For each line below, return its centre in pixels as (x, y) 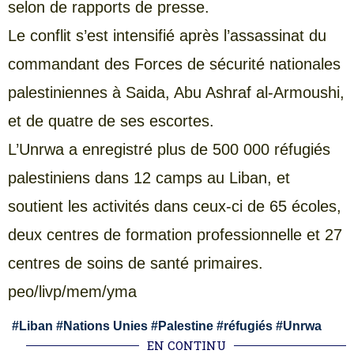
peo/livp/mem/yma (72, 291)
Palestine (186, 326)
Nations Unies (105, 326)
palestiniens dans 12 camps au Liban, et (149, 177)
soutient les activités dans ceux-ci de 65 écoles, (175, 206)
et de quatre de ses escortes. (111, 121)
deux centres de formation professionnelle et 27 (175, 234)
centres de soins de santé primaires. (136, 263)
